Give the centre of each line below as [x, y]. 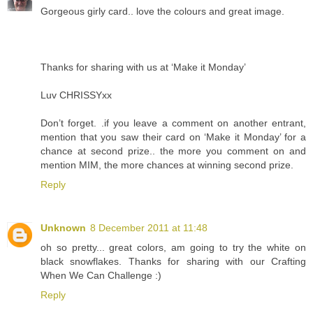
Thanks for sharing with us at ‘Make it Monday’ [143, 67]
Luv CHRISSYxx [76, 95]
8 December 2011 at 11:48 [149, 227]
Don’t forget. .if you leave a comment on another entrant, [173, 123]
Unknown [63, 227]
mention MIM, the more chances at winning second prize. [167, 165]
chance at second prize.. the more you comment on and [173, 151]
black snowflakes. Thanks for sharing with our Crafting [173, 261]
